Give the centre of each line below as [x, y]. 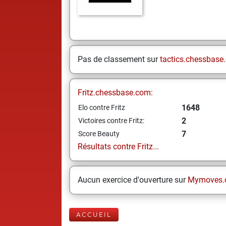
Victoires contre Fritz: [111, 121]
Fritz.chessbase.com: [115, 93]
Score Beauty [99, 134]
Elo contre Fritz [102, 107]
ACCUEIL [94, 215]
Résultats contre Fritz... [118, 147]
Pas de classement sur [119, 59]
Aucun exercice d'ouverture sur [133, 180]
